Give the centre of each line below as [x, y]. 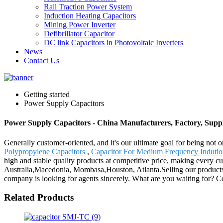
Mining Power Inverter [80, 25]
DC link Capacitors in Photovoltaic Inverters [113, 43]
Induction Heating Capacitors [90, 16]
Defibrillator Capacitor [79, 34]
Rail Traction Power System [88, 7]
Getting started [47, 94]
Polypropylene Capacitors [45, 151]
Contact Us [42, 60]
